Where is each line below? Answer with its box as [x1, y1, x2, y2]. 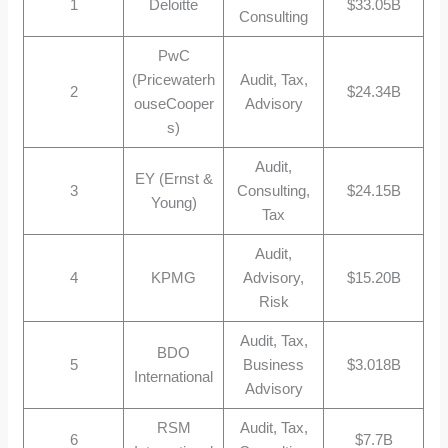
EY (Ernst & [134, 169, 213, 187]
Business [243, 355, 305, 373]
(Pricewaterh [132, 70, 216, 88]
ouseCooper [133, 94, 214, 112]
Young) [150, 193, 197, 211]
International [134, 367, 214, 385]
